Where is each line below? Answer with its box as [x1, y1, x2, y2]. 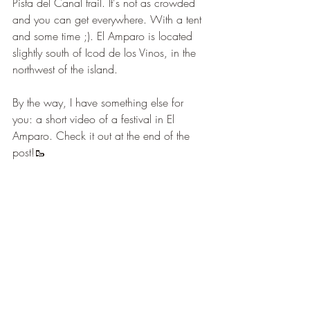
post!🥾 [12, 145, 46, 161]
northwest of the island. [12, 62, 118, 77]
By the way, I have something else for [12, 95, 187, 111]
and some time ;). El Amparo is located [12, 28, 196, 44]
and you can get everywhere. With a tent [12, 12, 205, 28]
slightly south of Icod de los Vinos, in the [12, 45, 199, 61]
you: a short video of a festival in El [12, 111, 178, 127]
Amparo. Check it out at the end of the [12, 128, 193, 144]
